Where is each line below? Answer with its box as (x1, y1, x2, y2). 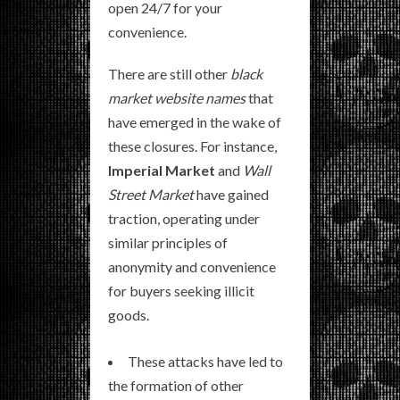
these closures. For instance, (108, 137, 277, 155)
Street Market (108, 186, 194, 204)
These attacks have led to (128, 353, 283, 371)
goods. (108, 306, 149, 324)
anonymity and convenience (108, 258, 276, 276)
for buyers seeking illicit (108, 282, 254, 300)
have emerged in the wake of (108, 113, 281, 131)
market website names (108, 89, 246, 107)
